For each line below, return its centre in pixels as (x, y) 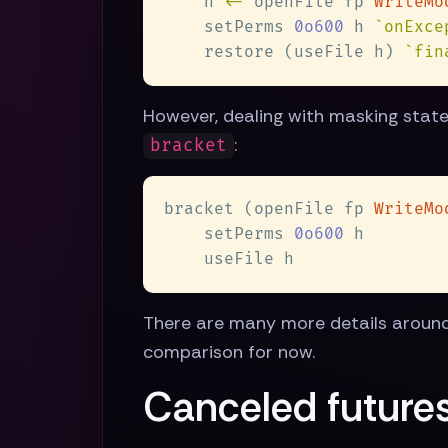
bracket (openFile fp (269, 209)
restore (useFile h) (284, 52)
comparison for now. (229, 352)
